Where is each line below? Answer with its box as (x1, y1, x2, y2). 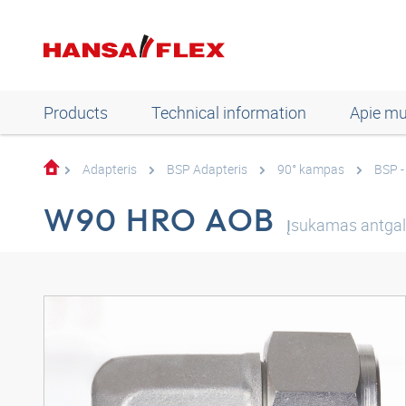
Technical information (151, 101, 306, 123)
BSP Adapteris (167, 160, 247, 178)
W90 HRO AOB (43, 199, 276, 239)
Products (43, 101, 108, 123)
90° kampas (277, 160, 344, 178)
